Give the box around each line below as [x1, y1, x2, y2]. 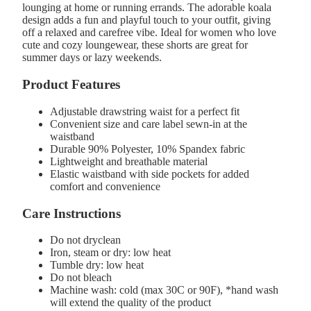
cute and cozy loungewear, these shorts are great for [22, 39, 248, 51]
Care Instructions [22, 205, 121, 221]
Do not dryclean [50, 234, 121, 246]
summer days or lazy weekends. [22, 51, 162, 64]
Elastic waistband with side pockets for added [50, 167, 249, 180]
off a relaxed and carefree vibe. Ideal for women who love [22, 26, 276, 39]
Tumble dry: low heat [50, 259, 144, 271]
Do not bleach [50, 271, 112, 284]
